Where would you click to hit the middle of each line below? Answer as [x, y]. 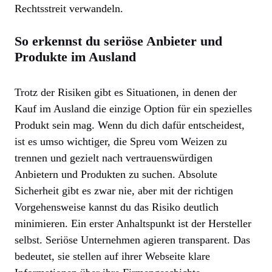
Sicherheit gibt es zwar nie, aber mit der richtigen [124, 190]
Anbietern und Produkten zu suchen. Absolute [116, 174]
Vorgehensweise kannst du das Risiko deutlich [117, 207]
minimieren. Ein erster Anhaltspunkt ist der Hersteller [133, 223]
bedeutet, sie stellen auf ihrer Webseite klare [112, 256]
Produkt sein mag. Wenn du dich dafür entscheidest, [130, 125]
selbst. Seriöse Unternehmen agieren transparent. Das [132, 240]
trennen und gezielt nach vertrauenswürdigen [114, 158]
